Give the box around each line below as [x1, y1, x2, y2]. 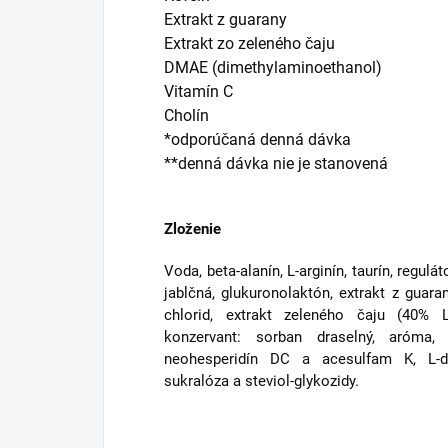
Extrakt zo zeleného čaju [164, 34, 335, 54]
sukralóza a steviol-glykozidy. [164, 372, 359, 391]
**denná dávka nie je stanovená [164, 154, 388, 174]
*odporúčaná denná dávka [164, 130, 351, 150]
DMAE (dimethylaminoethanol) [164, 58, 382, 78]
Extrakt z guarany [164, 10, 287, 30]
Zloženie [164, 220, 221, 239]
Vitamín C [164, 82, 233, 102]
